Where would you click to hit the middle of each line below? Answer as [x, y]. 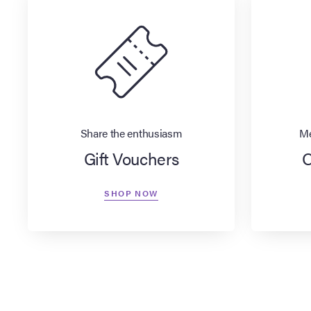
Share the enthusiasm [131, 133]
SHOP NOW [131, 193]
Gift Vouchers [131, 159]
